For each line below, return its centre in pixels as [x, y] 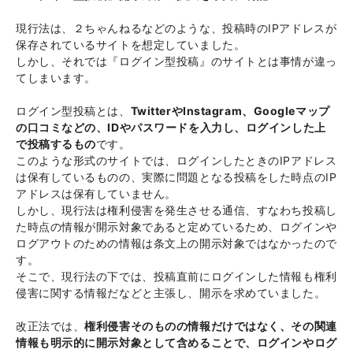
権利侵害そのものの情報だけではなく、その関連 [211, 326]
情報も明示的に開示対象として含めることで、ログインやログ [176, 343]
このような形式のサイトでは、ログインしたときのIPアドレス [176, 161]
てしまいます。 [56, 78]
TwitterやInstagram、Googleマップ [230, 111]
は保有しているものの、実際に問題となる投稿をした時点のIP [176, 177]
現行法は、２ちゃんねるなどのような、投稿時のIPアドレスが [176, 28]
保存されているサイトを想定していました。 [131, 45]
